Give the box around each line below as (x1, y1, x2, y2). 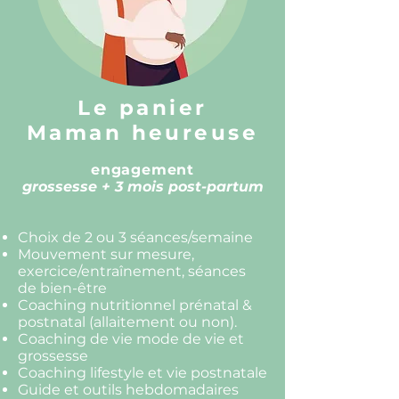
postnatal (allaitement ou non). (18, 313, 237, 330)
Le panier (77, 95, 208, 120)
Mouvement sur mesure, (18, 246, 194, 263)
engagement (91, 161, 194, 178)
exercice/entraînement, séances (18, 263, 246, 280)
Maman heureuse (26, 120, 259, 145)
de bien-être (18, 280, 107, 297)
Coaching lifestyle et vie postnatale (18, 364, 267, 381)
